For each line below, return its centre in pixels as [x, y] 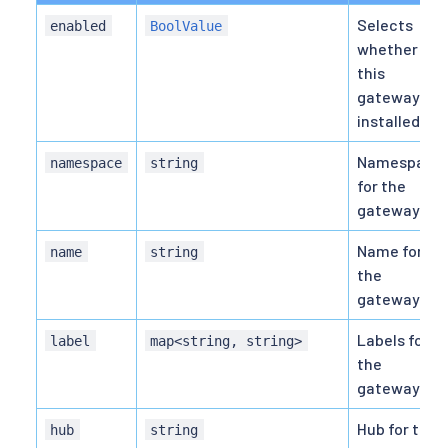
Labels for [393, 339]
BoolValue [186, 25]
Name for [390, 250]
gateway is [396, 96]
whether [387, 48]
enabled [78, 25]
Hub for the [397, 428]
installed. [390, 120]
